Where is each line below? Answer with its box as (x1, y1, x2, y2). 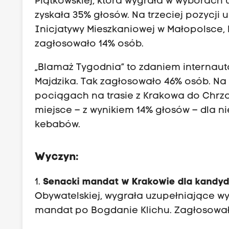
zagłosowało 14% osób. (35, 39, 144, 49)
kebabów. (35, 120, 81, 130)
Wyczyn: (35, 151, 79, 163)
